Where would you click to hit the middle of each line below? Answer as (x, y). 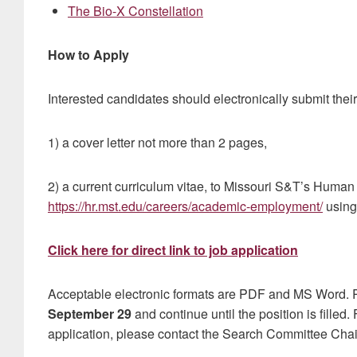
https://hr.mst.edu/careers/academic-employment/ (185, 206)
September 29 (90, 314)
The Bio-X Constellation (135, 11)
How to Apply (88, 55)
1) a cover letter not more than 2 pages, (157, 143)
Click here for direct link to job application (173, 250)
